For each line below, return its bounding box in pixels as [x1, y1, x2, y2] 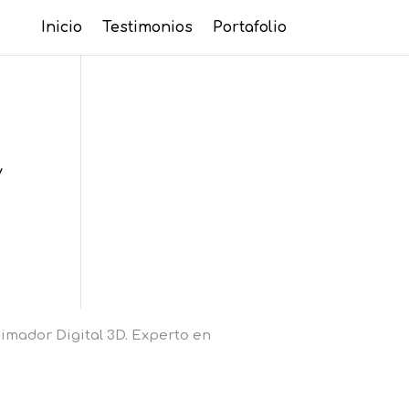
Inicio [40, 19, 82, 36]
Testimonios [101, 19, 193, 36]
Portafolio [212, 19, 287, 36]
